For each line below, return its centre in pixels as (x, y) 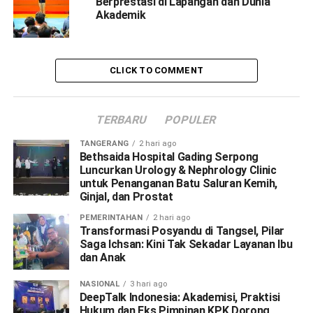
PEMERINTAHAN (111, 218)
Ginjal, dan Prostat (126, 197)
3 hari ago (148, 284)
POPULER (191, 120)
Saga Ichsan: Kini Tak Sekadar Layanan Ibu (186, 245)
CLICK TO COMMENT (156, 71)
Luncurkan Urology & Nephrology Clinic (178, 170)
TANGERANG (104, 144)
